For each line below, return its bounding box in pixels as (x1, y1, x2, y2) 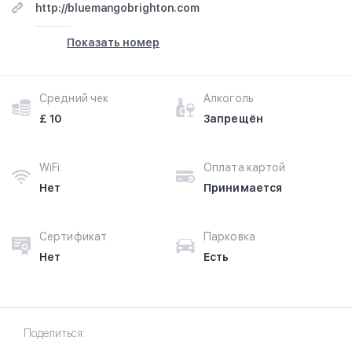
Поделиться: (24, 327, 85, 339)
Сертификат (39, 230, 107, 243)
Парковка (203, 230, 255, 243)
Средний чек (39, 92, 109, 104)
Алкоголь (203, 92, 254, 104)
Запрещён (203, 112, 263, 125)
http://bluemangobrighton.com (35, 2, 200, 14)
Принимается (203, 181, 283, 194)
